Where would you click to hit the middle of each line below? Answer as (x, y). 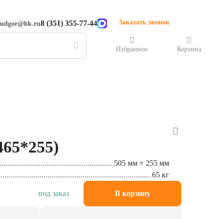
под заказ (54, 192)
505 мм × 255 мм (142, 162)
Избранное (132, 49)
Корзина (189, 49)
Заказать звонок (144, 22)
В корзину (132, 192)
